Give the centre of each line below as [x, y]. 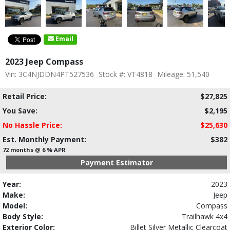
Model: [15, 205]
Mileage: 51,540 [183, 74]
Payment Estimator [117, 162]
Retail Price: [25, 96]
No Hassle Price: [32, 125]
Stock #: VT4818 [126, 74]
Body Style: [23, 216]
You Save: [20, 110]
